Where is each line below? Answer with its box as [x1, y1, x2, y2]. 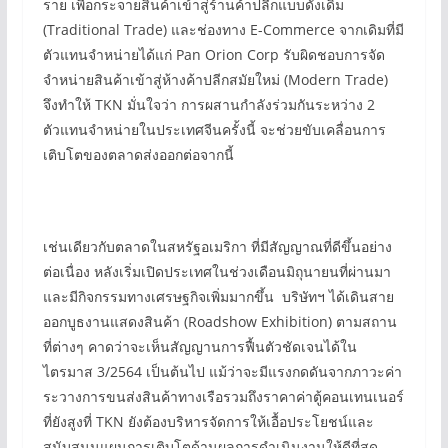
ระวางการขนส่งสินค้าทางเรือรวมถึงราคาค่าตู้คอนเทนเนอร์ [42, 387, 404, 406]
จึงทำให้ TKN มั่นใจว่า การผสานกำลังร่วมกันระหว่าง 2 [42, 95, 375, 114]
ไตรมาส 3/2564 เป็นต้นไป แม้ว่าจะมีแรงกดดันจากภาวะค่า [42, 362, 402, 381]
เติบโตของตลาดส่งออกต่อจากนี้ [42, 145, 234, 164]
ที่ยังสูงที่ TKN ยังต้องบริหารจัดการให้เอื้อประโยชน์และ [42, 412, 374, 431]
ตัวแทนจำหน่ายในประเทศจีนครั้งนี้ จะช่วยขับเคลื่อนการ [42, 120, 386, 139]
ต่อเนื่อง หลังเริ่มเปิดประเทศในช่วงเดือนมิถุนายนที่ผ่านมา [42, 262, 391, 281]
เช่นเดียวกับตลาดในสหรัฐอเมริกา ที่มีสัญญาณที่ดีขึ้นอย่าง [42, 237, 392, 256]
